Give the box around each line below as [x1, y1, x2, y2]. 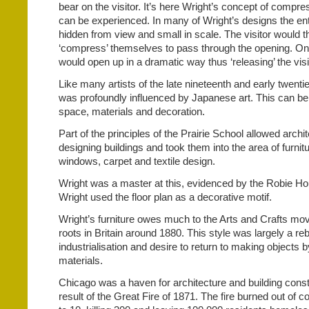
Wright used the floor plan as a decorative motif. [59, 191, 272, 203]
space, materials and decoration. [59, 106, 205, 117]
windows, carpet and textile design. [59, 155, 215, 167]
